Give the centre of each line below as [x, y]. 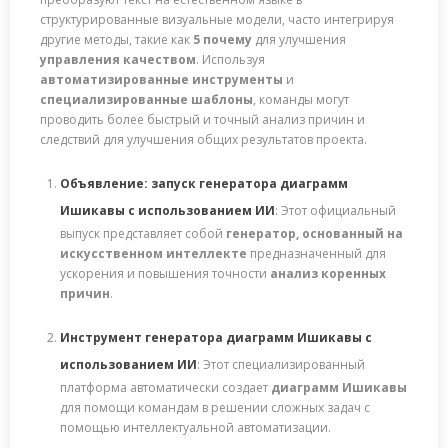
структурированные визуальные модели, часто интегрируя [217, 19]
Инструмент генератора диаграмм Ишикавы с [216, 337]
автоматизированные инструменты [161, 79]
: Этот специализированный [281, 364]
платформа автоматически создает [165, 387]
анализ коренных [328, 273]
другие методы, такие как [116, 39]
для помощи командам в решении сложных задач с [215, 407]
